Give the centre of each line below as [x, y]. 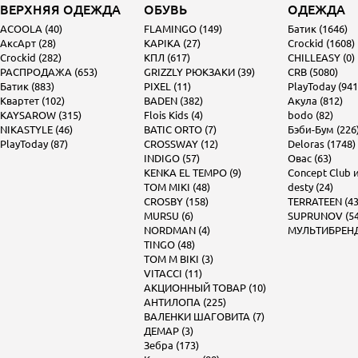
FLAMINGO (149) [183, 29]
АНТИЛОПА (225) [185, 302]
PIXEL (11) [167, 86]
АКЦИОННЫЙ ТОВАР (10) [205, 288]
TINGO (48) [169, 245]
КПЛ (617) [167, 58]
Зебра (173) [171, 345]
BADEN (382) [173, 101]
